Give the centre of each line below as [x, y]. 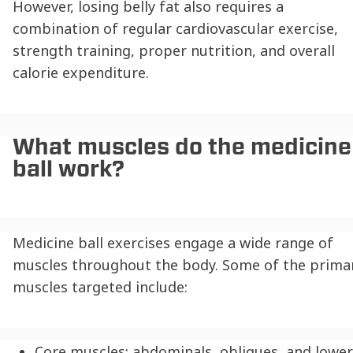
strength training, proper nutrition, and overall [174, 51]
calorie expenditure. [81, 73]
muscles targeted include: [100, 287]
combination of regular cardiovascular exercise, [175, 29]
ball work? [69, 169]
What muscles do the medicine [182, 147]
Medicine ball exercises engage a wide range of [173, 243]
